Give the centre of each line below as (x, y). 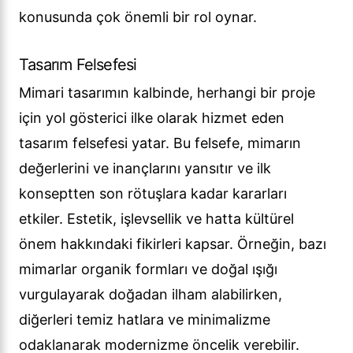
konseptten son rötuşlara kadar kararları (153, 194)
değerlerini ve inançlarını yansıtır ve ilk (145, 169)
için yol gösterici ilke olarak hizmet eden (152, 118)
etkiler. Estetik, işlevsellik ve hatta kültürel (156, 219)
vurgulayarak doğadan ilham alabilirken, (150, 295)
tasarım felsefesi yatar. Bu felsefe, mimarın (160, 143)
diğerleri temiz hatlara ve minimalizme (145, 320)
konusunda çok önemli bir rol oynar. (138, 17)
